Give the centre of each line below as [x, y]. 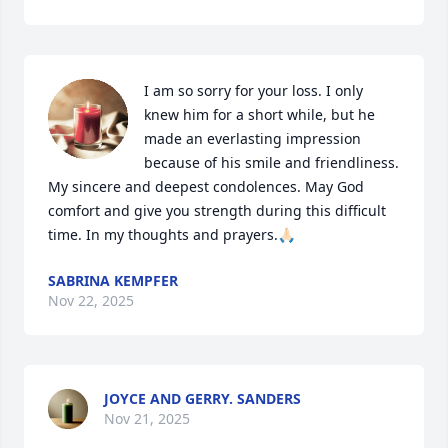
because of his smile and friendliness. [271, 162]
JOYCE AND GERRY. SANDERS [202, 398]
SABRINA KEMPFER [113, 280]
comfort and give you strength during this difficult [217, 210]
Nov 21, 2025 [147, 418]
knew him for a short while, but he [259, 114]
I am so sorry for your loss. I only [253, 90]
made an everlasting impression [252, 138]
